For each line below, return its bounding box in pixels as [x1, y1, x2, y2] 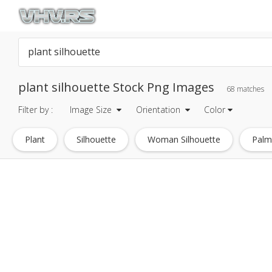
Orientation [135, 104, 180, 115]
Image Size [70, 104, 114, 115]
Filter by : [18, 104, 53, 115]
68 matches [226, 84, 264, 94]
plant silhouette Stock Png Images [18, 79, 217, 95]
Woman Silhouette [148, 134, 220, 145]
